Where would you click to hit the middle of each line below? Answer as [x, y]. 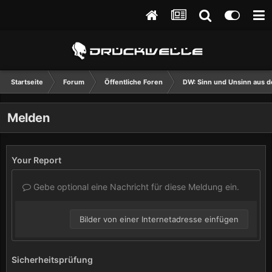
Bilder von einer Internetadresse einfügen [159, 219]
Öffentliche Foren [134, 82]
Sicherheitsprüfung [52, 260]
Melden [29, 118]
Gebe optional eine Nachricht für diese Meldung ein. [135, 187]
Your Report [36, 160]
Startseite [27, 82]
